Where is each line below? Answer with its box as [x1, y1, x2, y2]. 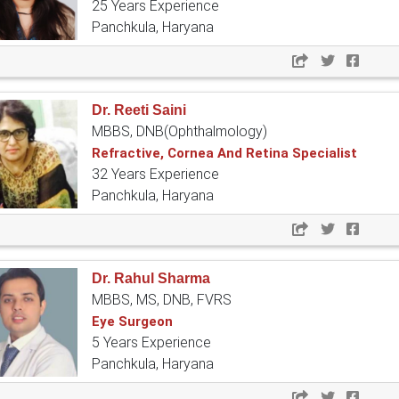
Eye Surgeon [92, 313, 173, 330]
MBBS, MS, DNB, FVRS [92, 291, 232, 309]
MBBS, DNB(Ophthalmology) [92, 123, 267, 141]
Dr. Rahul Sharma [92, 271, 210, 287]
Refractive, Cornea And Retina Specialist [92, 145, 357, 162]
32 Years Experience [92, 166, 219, 183]
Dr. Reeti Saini [92, 102, 186, 118]
